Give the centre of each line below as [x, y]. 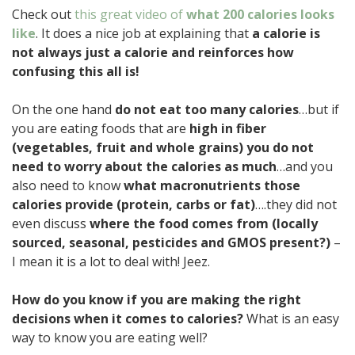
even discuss [51, 223]
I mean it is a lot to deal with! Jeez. [111, 261]
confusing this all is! [77, 71]
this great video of [130, 14]
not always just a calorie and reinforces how [153, 52]
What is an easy [291, 318]
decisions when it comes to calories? [128, 318]
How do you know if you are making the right [157, 299]
